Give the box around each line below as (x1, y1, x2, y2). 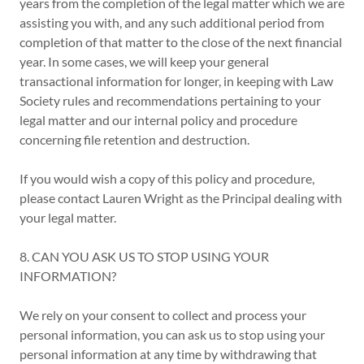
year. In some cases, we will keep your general (19, 54, 269, 69)
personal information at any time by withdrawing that (19, 346, 317, 362)
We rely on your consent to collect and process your (19, 307, 306, 323)
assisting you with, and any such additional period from (19, 15, 324, 30)
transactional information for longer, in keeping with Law (19, 73, 333, 89)
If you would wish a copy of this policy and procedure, (19, 171, 314, 186)
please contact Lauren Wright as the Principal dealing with (19, 190, 342, 206)
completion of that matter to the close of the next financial (19, 34, 342, 50)
